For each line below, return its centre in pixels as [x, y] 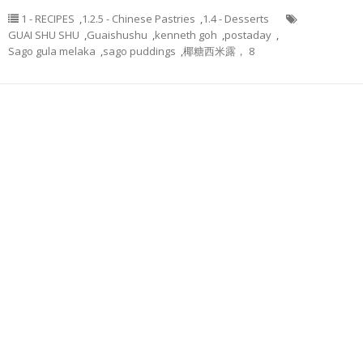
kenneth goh [186, 35]
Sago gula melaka [52, 51]
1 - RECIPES [48, 19]
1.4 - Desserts [236, 19]
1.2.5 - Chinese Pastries [139, 19]
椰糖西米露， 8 [219, 51]
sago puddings [139, 51]
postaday [248, 35]
